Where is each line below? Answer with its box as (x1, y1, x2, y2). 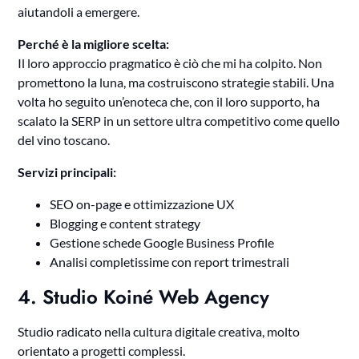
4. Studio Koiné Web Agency (18, 283, 270, 312)
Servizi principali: (18, 164, 117, 180)
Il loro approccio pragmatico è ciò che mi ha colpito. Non (18, 55, 323, 71)
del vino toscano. (18, 132, 111, 148)
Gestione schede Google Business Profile (50, 235, 275, 251)
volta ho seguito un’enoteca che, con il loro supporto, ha (18, 94, 321, 110)
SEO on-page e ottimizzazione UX (50, 196, 235, 212)
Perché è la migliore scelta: (18, 36, 170, 52)
